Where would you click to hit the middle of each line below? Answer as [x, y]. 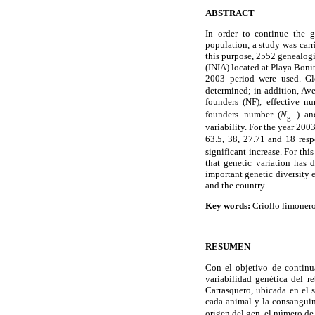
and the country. [236, 185]
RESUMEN [228, 247]
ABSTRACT [230, 13]
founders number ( [243, 115]
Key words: [228, 206]
